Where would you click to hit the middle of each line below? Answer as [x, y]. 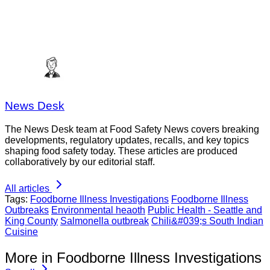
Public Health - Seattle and [205, 210]
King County [31, 221]
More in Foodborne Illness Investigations [133, 257]
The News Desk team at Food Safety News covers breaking [132, 129]
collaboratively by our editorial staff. [80, 162]
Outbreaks [27, 210]
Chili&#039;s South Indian [207, 221]
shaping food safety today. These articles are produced [121, 151]
